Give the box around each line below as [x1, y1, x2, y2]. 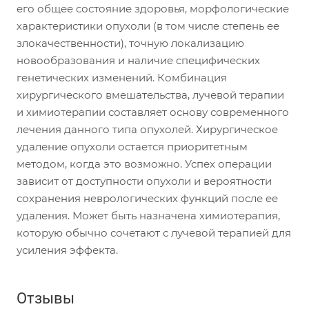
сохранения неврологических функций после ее [17, 191, 278, 205]
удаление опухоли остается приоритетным [17, 139, 248, 153]
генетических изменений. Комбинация [17, 70, 227, 84]
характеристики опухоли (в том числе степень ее [17, 19, 279, 32]
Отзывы [17, 290, 74, 308]
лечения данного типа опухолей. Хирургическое [17, 122, 278, 136]
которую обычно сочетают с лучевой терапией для [17, 226, 291, 239]
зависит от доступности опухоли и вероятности [17, 174, 272, 188]
